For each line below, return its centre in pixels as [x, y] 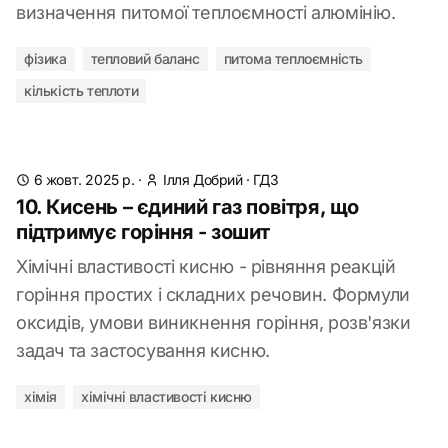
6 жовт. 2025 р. [84, 179]
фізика [45, 58]
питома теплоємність [293, 58]
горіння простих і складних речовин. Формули [213, 294]
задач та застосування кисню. [143, 350]
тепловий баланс [145, 58]
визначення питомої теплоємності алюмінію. [206, 12]
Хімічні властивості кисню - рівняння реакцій [206, 266]
